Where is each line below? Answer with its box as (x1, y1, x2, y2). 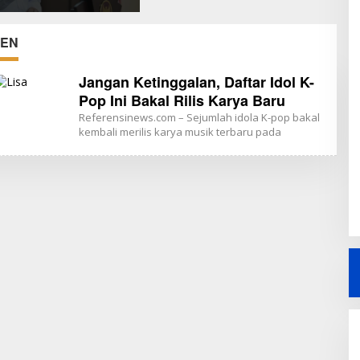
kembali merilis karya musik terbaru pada (78, 125, 281, 140)
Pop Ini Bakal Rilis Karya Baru (78, 90, 285, 112)
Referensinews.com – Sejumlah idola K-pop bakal (78, 110, 320, 125)
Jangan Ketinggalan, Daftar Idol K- (78, 72, 314, 93)
